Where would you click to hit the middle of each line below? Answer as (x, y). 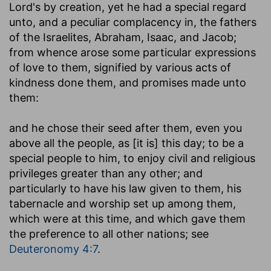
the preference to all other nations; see (109, 233)
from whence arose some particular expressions (132, 52)
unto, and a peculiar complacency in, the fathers (133, 22)
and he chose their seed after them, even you (126, 128)
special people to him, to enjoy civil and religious (132, 158)
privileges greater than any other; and (106, 173)
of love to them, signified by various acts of (120, 67)
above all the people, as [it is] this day (106, 143)
